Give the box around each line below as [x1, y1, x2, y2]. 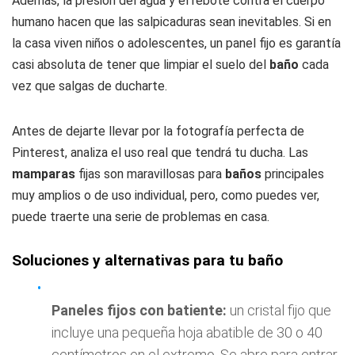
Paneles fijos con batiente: [52, 302, 227, 319]
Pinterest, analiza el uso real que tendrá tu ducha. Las [12, 145, 308, 160]
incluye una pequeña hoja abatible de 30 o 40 [52, 324, 323, 341]
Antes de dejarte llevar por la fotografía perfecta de [12, 124, 304, 139]
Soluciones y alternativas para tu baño [12, 251, 283, 269]
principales [265, 166, 324, 181]
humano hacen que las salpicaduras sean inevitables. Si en [12, 14, 331, 29]
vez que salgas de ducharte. [12, 78, 167, 94]
